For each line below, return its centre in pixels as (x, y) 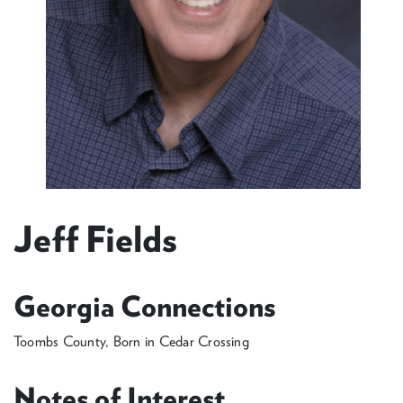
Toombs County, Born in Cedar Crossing (131, 341)
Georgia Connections (145, 306)
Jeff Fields (96, 239)
